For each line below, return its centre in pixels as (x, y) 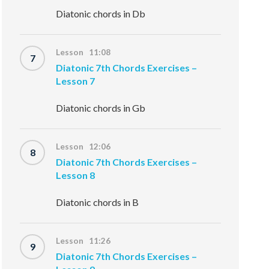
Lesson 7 (76, 81)
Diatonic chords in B (98, 202)
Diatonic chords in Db (101, 14)
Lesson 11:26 (83, 241)
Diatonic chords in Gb (101, 108)
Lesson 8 (76, 175)
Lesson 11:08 (83, 52)
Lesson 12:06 (83, 147)
